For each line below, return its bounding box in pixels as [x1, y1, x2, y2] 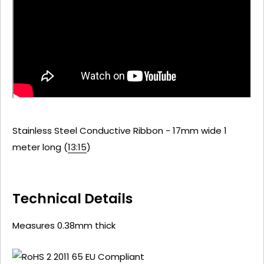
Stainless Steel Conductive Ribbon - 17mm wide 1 [12, 124, 227, 137]
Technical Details [12, 189, 133, 208]
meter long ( [12, 140, 68, 153]
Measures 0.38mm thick [12, 219, 115, 232]
